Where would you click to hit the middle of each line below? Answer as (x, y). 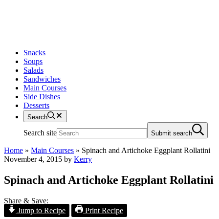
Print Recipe (103, 210)
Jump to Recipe (41, 210)
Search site (40, 133)
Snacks (34, 53)
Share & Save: (26, 200)
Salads (33, 70)
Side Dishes (42, 97)
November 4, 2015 (33, 159)
